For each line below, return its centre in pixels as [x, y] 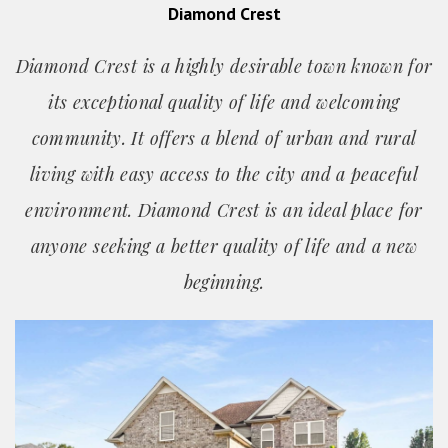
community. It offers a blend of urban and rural [224, 138]
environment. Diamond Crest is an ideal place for [224, 210]
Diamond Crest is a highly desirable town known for [224, 66]
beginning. [224, 282]
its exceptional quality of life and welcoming [224, 102]
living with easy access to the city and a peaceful [224, 174]
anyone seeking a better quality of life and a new [224, 246]
